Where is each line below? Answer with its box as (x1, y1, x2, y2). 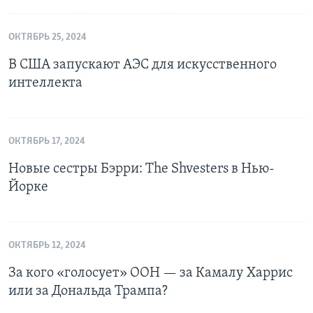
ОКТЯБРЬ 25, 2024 (8, 32, 87, 43)
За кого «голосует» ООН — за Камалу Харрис (8, 266, 293, 281)
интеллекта (8, 76, 82, 91)
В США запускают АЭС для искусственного (8, 58, 277, 73)
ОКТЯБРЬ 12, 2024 (8, 240, 86, 252)
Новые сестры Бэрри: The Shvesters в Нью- (8, 162, 275, 177)
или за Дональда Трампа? (8, 284, 168, 299)
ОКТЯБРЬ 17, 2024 (8, 136, 85, 147)
